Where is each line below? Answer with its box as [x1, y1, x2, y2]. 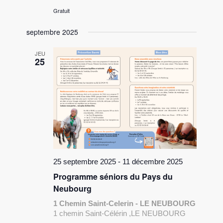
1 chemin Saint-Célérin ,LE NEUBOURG [53, 209, 186, 218]
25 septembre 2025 [53, 157, 116, 166]
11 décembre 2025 [122, 157, 183, 166]
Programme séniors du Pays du [53, 170, 173, 182]
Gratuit [53, 6, 70, 15]
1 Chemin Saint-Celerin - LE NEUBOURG [53, 199, 196, 208]
